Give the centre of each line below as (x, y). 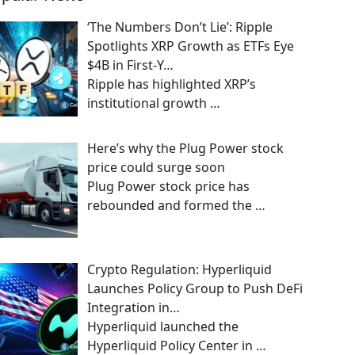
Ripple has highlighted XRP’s (172, 84)
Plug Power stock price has (168, 186)
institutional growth (149, 103)
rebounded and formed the (171, 205)
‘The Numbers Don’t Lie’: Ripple (180, 27)
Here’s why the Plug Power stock (185, 148)
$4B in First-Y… (130, 65)
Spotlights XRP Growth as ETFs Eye (191, 46)
